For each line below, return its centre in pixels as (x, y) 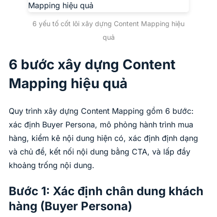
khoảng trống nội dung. (52, 165)
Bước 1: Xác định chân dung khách (106, 191)
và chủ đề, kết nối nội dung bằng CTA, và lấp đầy (100, 152)
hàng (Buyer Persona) (70, 206)
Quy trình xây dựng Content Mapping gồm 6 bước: (101, 111)
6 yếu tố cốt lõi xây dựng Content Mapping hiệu (108, 23)
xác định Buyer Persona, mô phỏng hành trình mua (101, 125)
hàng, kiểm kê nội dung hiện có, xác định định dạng (103, 138)
